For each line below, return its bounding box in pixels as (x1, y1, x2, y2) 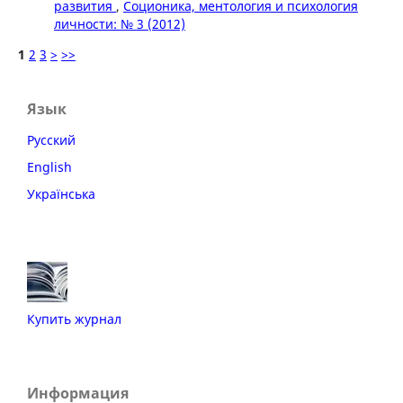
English (27, 157, 72, 175)
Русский (27, 130, 76, 148)
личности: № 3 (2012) (53, 14, 185, 32)
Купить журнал (27, 309, 121, 327)
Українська (27, 184, 95, 202)
